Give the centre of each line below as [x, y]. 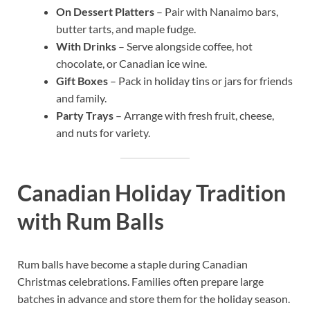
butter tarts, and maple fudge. [126, 29]
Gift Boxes [82, 81]
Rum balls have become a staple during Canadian [133, 264]
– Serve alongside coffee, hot [184, 46]
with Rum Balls [91, 221]
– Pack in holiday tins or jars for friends [200, 81]
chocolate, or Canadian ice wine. [131, 64]
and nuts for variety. [103, 133]
